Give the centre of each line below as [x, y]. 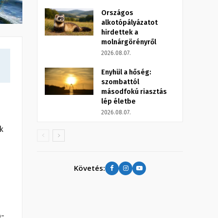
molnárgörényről [129, 42]
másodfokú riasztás [134, 91]
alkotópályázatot [129, 22]
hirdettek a [120, 32]
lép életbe [118, 101]
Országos [117, 13]
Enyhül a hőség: [126, 72]
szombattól [120, 82]
